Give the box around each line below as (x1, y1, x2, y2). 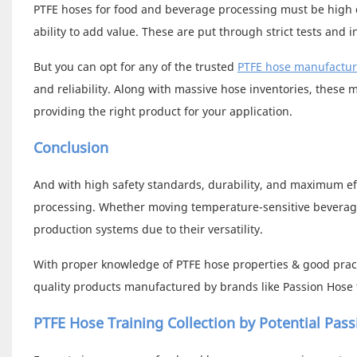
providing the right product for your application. (33, 103, 292, 119)
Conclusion (33, 137, 108, 157)
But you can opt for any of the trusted (33, 58, 237, 74)
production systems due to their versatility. (33, 221, 263, 237)
